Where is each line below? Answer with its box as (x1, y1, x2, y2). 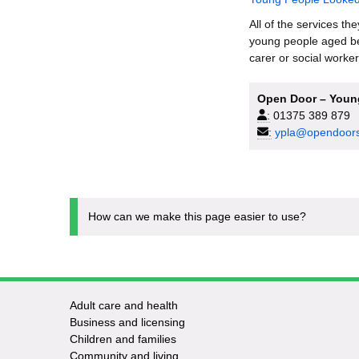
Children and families (69, 333, 176, 345)
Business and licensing (69, 316, 185, 329)
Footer (79, 301, 149, 326)
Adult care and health (69, 299, 178, 312)
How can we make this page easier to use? (88, 209, 306, 223)
